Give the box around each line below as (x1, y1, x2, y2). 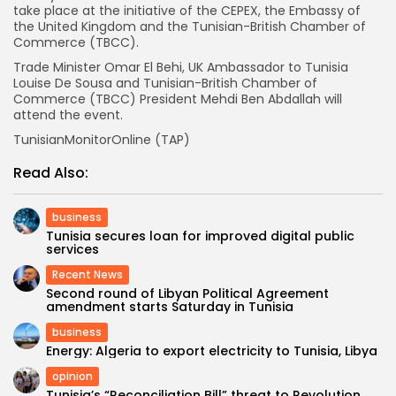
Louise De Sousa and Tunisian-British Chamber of (13, 74, 317, 93)
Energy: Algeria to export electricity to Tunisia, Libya (46, 342, 377, 361)
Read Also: (13, 163, 88, 184)
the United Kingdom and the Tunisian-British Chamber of (13, 18, 366, 36)
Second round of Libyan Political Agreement (46, 285, 329, 303)
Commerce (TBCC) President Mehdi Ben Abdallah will (13, 90, 342, 109)
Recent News (52, 267, 123, 283)
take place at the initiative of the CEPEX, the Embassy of (13, 2, 361, 20)
